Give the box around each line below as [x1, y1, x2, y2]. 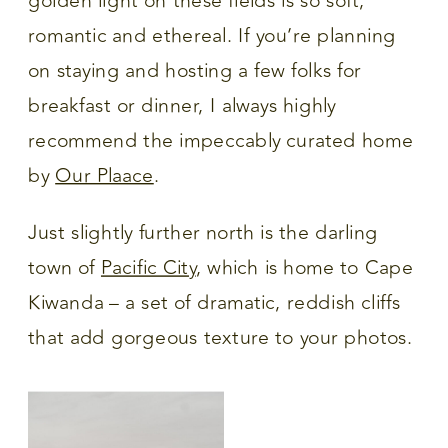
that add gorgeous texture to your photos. [28, 323, 413, 353]
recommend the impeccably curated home [28, 126, 414, 156]
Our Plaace [55, 161, 154, 191]
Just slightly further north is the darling [28, 218, 378, 248]
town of [28, 253, 101, 283]
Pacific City [100, 253, 196, 283]
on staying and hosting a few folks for [28, 56, 362, 86]
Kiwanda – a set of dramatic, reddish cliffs [28, 288, 401, 318]
